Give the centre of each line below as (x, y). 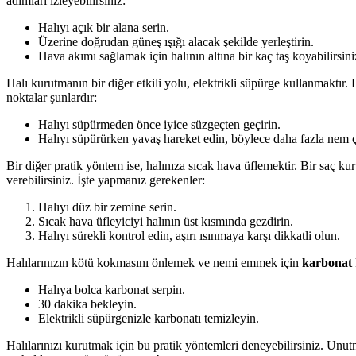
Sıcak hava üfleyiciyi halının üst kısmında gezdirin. (166, 221)
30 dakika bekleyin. (87, 304)
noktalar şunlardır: (52, 97)
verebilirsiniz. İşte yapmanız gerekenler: (106, 180)
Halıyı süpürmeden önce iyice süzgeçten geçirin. (159, 124)
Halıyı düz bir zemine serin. (107, 207)
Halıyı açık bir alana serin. (104, 27)
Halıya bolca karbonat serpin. (112, 290)
